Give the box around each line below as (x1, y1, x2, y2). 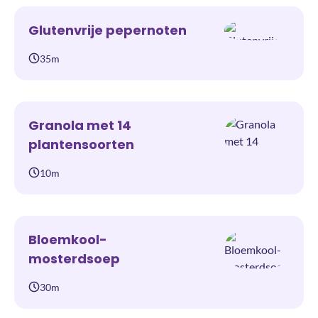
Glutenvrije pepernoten (28, 21, 187, 40)
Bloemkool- (28, 231, 107, 249)
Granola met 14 (28, 116, 131, 135)
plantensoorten (28, 136, 134, 154)
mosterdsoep (28, 250, 120, 268)
